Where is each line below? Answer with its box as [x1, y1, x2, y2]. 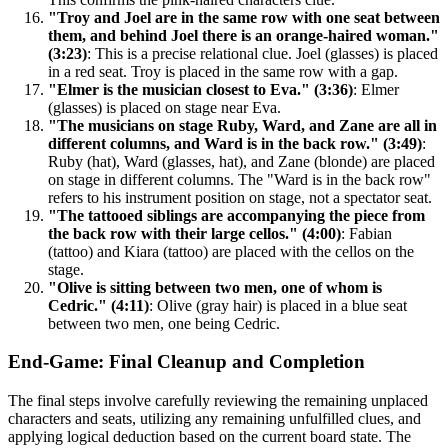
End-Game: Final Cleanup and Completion [8, 351, 365, 373]
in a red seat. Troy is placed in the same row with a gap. [48, 62, 398, 80]
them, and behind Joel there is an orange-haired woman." [48, 26, 439, 44]
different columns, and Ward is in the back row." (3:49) [48, 134, 422, 152]
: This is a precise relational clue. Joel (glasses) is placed [87, 44, 438, 62]
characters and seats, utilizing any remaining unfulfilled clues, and [8, 410, 421, 428]
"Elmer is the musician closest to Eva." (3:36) [48, 80, 353, 98]
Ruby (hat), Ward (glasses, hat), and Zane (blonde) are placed [48, 152, 435, 170]
